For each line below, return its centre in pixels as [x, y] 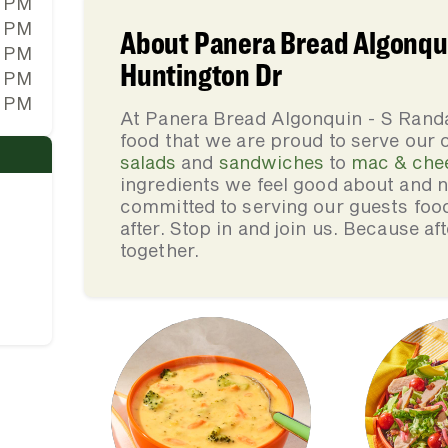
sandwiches [271, 162]
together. [159, 250]
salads [148, 162]
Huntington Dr [201, 74]
